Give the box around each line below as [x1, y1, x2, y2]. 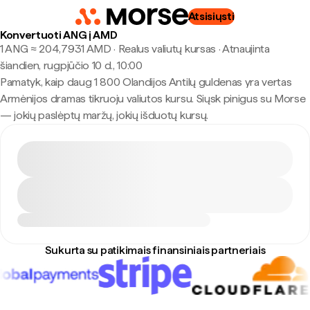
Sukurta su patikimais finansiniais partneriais [44, 244, 266, 257]
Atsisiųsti [188, 10, 235, 23]
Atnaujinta [221, 42, 270, 55]
